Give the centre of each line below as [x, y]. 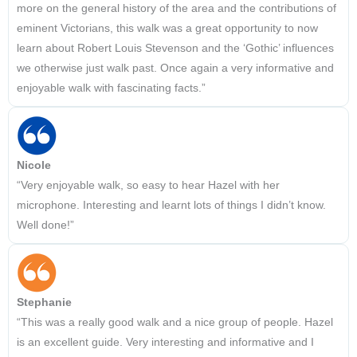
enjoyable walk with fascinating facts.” [111, 88]
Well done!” [45, 226]
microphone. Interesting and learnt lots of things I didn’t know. [171, 206]
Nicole [34, 166]
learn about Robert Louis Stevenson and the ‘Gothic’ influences [175, 49]
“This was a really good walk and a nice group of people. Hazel [175, 323]
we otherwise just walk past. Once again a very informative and [175, 69]
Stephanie [44, 303]
